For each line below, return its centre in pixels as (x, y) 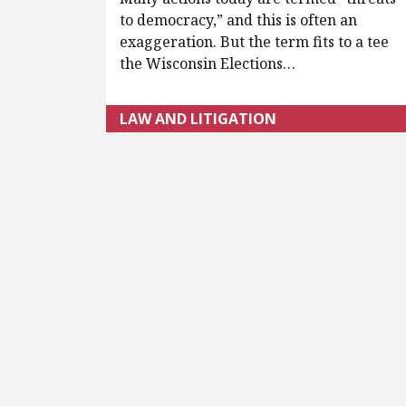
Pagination (181, 223)
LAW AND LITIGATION (198, 119)
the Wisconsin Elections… (208, 64)
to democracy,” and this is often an (238, 20)
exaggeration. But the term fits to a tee (254, 42)
